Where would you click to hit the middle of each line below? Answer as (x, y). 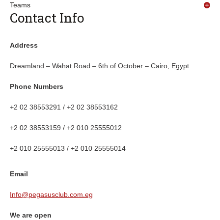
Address (24, 45)
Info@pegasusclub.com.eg (51, 194)
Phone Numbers (37, 86)
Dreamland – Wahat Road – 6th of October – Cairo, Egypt (99, 66)
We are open (31, 215)
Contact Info (47, 18)
